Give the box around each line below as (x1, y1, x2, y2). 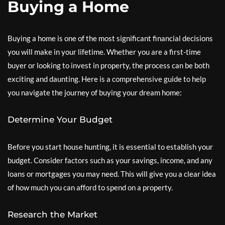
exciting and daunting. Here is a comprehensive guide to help (8, 74, 206, 83)
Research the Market (8, 209, 97, 219)
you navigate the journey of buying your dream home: (8, 88, 182, 97)
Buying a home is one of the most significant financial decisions (8, 34, 213, 43)
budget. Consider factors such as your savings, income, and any (8, 156, 212, 165)
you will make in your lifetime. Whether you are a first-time (8, 47, 201, 56)
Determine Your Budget (8, 115, 113, 125)
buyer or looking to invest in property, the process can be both (8, 61, 209, 70)
